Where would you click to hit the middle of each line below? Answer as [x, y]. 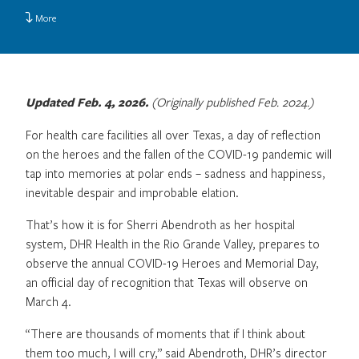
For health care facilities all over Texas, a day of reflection [173, 134]
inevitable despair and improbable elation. [132, 192]
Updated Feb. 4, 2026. [87, 102]
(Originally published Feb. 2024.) [231, 101]
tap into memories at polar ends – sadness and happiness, [175, 173]
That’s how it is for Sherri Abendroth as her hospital [160, 224]
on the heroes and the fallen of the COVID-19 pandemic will [179, 153]
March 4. [48, 301]
